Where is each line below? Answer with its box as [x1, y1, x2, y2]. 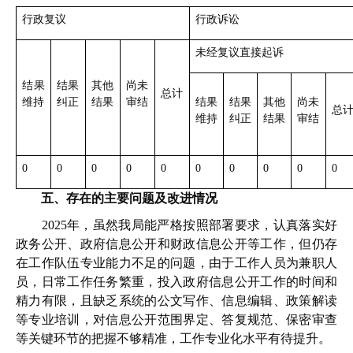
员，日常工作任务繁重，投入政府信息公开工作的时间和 [16, 275, 337, 288]
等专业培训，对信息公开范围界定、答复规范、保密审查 [16, 313, 337, 326]
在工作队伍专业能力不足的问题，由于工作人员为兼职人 [16, 256, 337, 269]
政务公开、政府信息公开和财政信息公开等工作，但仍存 [16, 237, 337, 251]
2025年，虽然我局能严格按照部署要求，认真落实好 [16, 218, 337, 232]
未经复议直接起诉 [195, 46, 284, 58]
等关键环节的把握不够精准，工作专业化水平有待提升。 [16, 332, 331, 345]
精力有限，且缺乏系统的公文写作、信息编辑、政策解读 [16, 294, 337, 307]
